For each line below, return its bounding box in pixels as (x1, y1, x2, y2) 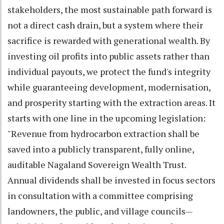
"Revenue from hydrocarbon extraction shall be (7, 127, 199, 139)
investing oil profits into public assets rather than (7, 49, 209, 62)
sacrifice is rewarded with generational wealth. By (7, 34, 210, 46)
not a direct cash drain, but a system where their (7, 18, 203, 31)
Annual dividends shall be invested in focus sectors (7, 173, 215, 186)
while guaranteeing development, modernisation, (7, 80, 210, 93)
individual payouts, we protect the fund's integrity (7, 65, 210, 77)
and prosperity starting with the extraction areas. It (7, 96, 215, 108)
